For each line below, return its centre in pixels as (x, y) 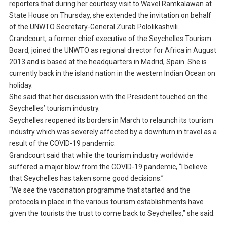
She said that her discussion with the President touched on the (108, 97)
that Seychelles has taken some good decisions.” (86, 179)
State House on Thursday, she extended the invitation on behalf (110, 15)
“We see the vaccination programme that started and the (100, 190)
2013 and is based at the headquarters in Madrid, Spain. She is (108, 62)
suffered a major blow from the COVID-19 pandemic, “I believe (108, 167)
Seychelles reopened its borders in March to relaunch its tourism (111, 120)
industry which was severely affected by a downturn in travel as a (113, 132)
